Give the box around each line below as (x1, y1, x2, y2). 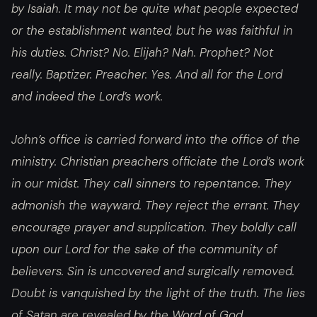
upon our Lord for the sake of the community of (11, 241, 277, 258)
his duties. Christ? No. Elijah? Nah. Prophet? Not (11, 44, 273, 60)
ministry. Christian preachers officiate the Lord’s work (11, 154, 304, 170)
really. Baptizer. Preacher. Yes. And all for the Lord (11, 66, 282, 82)
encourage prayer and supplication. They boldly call (11, 219, 296, 236)
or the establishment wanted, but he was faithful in (11, 22, 293, 38)
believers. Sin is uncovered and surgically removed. (11, 263, 294, 279)
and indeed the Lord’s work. (11, 88, 163, 104)
